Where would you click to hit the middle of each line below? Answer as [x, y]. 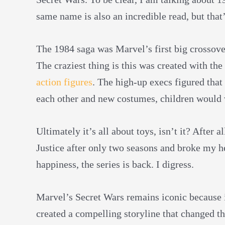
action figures [64, 82]
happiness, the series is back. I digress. [116, 164]
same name [60, 16]
